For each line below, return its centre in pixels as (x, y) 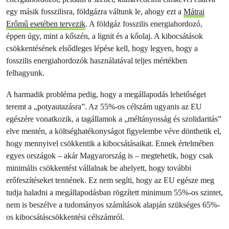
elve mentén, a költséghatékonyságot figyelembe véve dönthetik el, (114, 131)
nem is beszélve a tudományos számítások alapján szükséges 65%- (113, 205)
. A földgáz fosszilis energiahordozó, (144, 24)
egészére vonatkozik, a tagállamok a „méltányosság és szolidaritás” (114, 119)
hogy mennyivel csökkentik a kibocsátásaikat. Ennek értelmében (110, 143)
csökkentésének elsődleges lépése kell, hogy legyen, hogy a (102, 48)
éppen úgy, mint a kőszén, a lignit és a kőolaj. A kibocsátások (105, 36)
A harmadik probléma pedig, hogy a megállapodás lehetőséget (106, 94)
